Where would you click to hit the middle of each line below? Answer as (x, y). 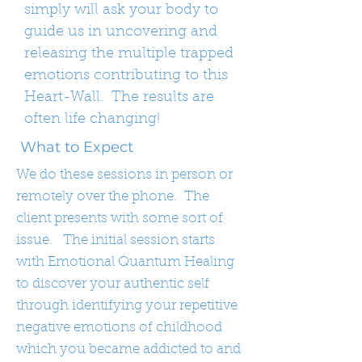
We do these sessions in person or (124, 175)
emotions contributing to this (126, 76)
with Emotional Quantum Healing (125, 262)
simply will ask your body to (121, 11)
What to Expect (75, 147)
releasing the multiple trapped (129, 54)
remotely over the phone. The (113, 197)
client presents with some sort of (120, 219)
